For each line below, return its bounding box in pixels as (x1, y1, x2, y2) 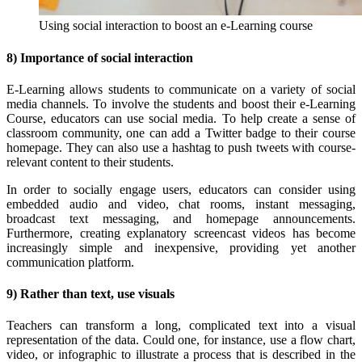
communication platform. (6, 255, 134, 269)
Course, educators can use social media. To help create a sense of (6, 111, 356, 125)
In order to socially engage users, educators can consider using (6, 182, 356, 196)
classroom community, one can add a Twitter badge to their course (6, 125, 356, 140)
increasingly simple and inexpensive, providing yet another (6, 240, 356, 255)
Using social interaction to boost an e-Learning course (39, 19, 313, 33)
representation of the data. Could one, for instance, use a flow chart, (6, 333, 356, 347)
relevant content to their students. (6, 154, 174, 169)
